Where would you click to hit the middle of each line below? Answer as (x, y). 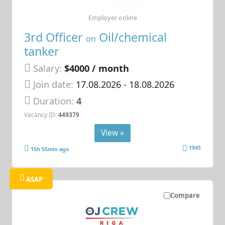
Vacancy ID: (41, 114)
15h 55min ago (50, 149)
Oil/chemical (132, 37)
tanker (42, 51)
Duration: (55, 101)
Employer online (113, 17)
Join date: (53, 85)
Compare (185, 195)
